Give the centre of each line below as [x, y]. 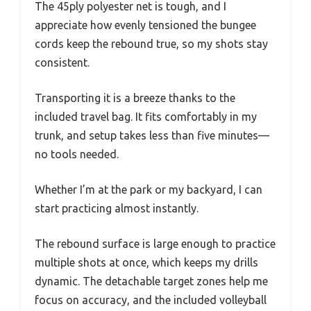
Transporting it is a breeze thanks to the [135, 98]
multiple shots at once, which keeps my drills [146, 262]
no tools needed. [77, 154]
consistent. [62, 62]
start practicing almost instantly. [117, 208]
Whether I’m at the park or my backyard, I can [149, 189]
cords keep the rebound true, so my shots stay [151, 43]
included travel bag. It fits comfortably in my [146, 116]
